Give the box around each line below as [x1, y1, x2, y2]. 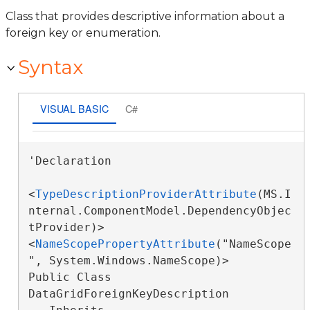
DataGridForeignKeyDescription [28, 287, 236, 300]
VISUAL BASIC [39, 100, 109, 116]
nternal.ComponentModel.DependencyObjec [28, 204, 291, 217]
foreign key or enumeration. [6, 26, 161, 39]
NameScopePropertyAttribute [35, 237, 215, 250]
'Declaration [28, 154, 111, 167]
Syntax [18, 55, 83, 79]
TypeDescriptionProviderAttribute [35, 188, 257, 201]
